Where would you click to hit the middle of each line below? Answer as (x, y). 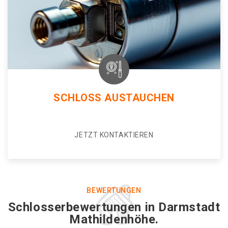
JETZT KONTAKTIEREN (114, 135)
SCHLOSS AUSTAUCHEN (114, 98)
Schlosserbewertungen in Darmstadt (114, 207)
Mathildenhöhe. (114, 219)
